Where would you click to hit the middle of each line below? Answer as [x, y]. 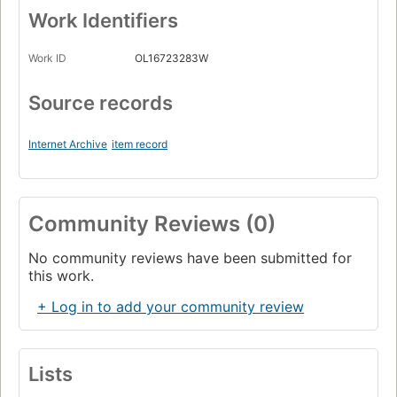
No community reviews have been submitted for [190, 257]
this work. [61, 275]
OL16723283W [171, 58]
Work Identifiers [103, 20]
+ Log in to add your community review [171, 306]
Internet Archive [68, 144]
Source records [101, 102]
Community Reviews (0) [152, 223]
